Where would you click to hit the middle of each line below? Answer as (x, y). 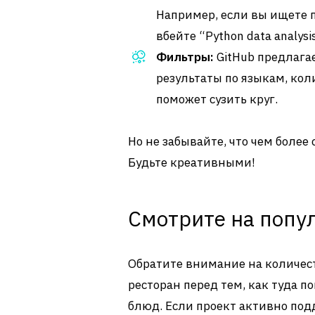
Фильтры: (185, 57)
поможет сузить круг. (217, 99)
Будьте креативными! (192, 162)
